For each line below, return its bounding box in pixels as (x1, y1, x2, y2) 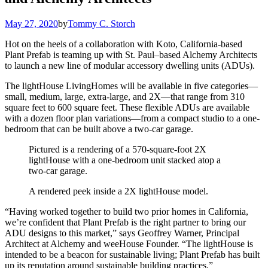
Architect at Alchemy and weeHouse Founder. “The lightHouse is (5, 238, 253, 249)
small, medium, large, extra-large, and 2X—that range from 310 (5, 91, 245, 102)
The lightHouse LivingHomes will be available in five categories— (5, 80, 258, 91)
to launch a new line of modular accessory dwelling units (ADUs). (5, 60, 255, 71)
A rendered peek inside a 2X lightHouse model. (29, 185, 208, 196)
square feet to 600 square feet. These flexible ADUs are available (5, 102, 249, 112)
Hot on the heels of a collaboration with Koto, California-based (5, 38, 242, 49)
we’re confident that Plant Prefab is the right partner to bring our (5, 217, 246, 227)
